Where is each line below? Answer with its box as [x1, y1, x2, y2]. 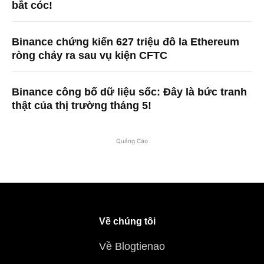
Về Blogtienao [99, 240, 165, 253]
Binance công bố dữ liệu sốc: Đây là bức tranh [12, 86, 247, 98]
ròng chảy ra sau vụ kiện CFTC [12, 49, 167, 62]
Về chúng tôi [99, 216, 156, 227]
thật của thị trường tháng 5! [12, 100, 151, 112]
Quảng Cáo [116, 137, 148, 145]
